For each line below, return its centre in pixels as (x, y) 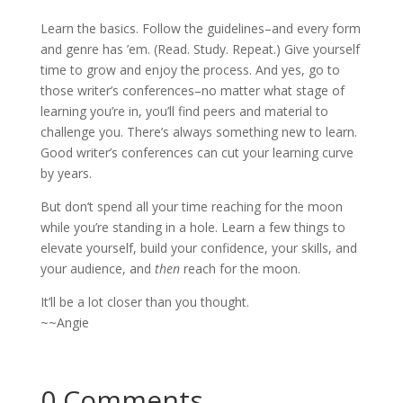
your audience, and (97, 269)
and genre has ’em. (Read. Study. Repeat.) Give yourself (200, 49)
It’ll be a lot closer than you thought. (144, 302)
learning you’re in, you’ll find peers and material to (184, 111)
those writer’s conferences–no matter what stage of (192, 90)
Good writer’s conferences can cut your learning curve (197, 152)
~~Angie (64, 322)
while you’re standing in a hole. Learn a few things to (193, 227)
